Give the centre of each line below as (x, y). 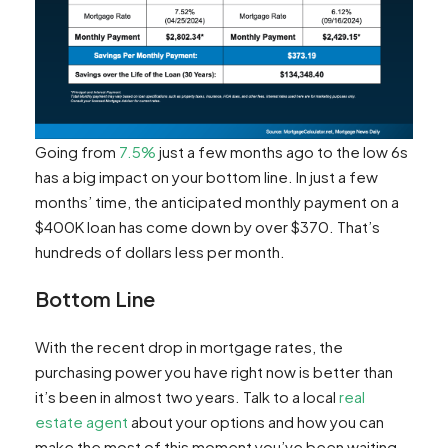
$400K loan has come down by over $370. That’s (207, 227)
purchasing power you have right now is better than (214, 372)
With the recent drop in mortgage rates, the (189, 347)
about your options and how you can (256, 422)
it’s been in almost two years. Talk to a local (187, 397)
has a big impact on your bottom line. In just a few (206, 177)
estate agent (81, 422)
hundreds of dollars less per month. (160, 252)
